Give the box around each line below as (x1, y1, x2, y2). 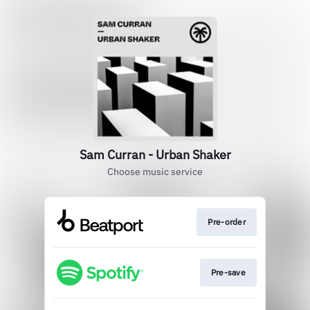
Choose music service (107, 165, 203, 178)
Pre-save (210, 267, 246, 278)
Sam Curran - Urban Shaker (79, 147, 231, 163)
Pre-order (208, 217, 246, 227)
